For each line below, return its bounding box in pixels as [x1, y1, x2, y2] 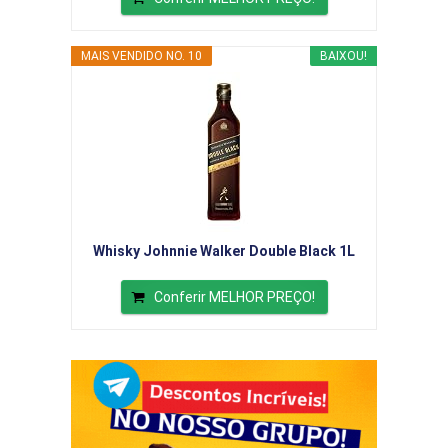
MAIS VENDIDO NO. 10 [81, 49, 202, 64]
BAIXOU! [320, 49, 367, 64]
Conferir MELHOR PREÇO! [153, 289, 315, 306]
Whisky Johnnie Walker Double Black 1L [93, 243, 355, 260]
